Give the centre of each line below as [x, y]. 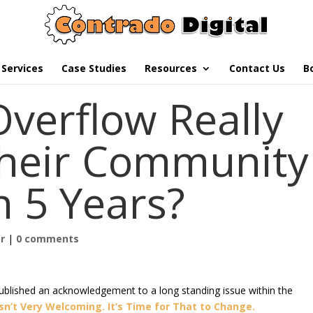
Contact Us [257, 68]
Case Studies [94, 68]
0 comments [48, 239]
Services [22, 68]
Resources [171, 68]
